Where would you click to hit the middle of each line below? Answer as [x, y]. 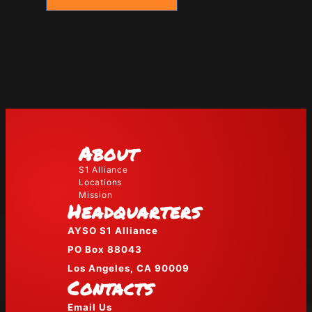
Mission [96, 195]
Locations [101, 182]
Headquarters [134, 211]
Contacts [111, 288]
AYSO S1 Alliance [113, 231]
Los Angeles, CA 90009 [128, 268]
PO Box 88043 [105, 250]
